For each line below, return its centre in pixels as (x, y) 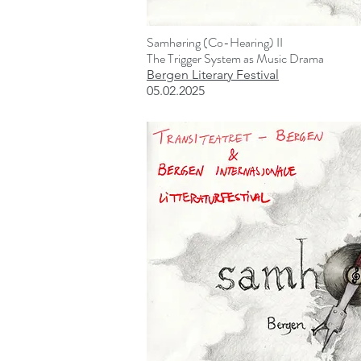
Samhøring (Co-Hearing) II (215, 42)
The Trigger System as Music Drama (235, 58)
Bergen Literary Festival (213, 75)
